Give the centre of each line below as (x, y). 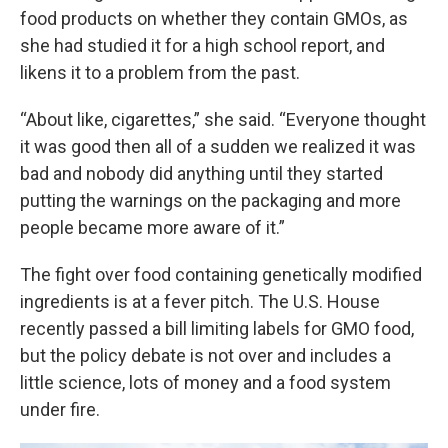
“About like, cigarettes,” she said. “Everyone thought (223, 119)
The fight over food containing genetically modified (221, 274)
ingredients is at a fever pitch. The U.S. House (200, 301)
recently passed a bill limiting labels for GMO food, (217, 328)
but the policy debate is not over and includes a (205, 355)
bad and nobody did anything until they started (201, 173)
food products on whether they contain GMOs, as (214, 18)
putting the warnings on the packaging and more (210, 200)
